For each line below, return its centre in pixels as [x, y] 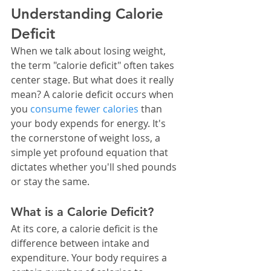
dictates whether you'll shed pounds [95, 167]
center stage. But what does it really [93, 80]
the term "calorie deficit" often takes [94, 66]
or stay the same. [50, 182]
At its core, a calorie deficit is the [86, 229]
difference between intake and [81, 243]
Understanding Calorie [89, 14]
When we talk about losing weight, [90, 51]
